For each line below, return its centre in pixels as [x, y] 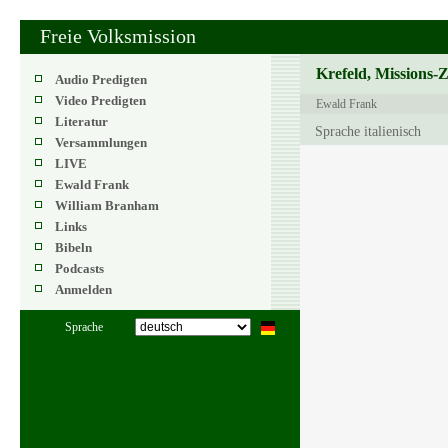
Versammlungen [101, 142]
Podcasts [79, 268]
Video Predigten [100, 100]
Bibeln [73, 247]
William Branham [107, 205]
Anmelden [83, 289]
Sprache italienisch [368, 131]
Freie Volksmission [118, 36]
